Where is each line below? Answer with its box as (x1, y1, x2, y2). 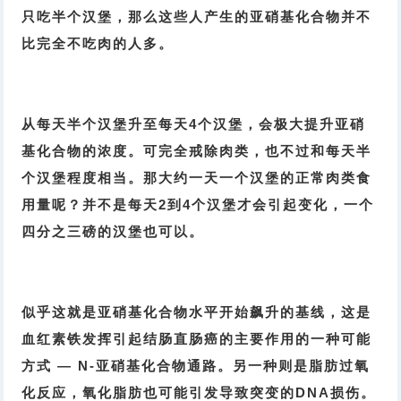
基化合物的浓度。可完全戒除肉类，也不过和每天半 (21, 143, 372, 159)
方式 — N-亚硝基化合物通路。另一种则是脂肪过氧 (21, 358, 371, 374)
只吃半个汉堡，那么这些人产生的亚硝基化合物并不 (21, 9, 372, 25)
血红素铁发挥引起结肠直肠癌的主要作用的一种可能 (21, 331, 372, 347)
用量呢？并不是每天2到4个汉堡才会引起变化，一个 (21, 197, 375, 213)
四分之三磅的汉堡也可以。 (21, 224, 205, 240)
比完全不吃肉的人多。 (21, 36, 175, 52)
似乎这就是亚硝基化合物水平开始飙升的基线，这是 (21, 304, 372, 320)
